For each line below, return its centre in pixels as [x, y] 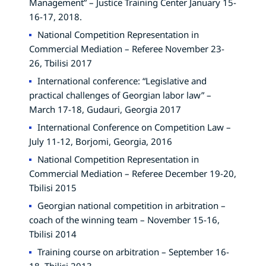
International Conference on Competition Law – [134, 127]
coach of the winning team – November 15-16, [124, 219]
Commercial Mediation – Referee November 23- [127, 48]
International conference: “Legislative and [122, 80]
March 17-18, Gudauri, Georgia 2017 [105, 109]
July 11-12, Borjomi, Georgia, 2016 [101, 141]
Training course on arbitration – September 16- [133, 251]
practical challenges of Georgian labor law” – [120, 95]
